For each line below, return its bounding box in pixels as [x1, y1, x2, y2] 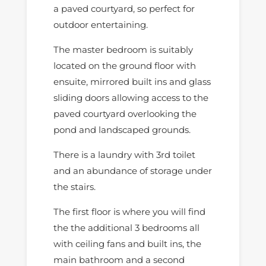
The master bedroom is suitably [53, 43, 193, 55]
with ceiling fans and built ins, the [53, 237, 201, 249]
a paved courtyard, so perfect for [53, 2, 195, 14]
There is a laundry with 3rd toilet [53, 148, 195, 160]
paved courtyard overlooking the [53, 107, 197, 119]
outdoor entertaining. [53, 18, 148, 30]
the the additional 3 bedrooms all [53, 221, 199, 233]
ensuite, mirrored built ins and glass [53, 75, 211, 87]
